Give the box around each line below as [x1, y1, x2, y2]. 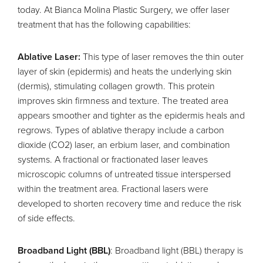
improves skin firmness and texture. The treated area [18, 94, 228, 107]
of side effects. [18, 211, 75, 225]
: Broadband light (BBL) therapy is [110, 244, 243, 257]
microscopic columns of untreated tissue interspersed [18, 167, 231, 181]
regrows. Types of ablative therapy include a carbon [18, 123, 224, 137]
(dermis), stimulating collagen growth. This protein [18, 79, 215, 93]
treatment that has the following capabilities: [18, 18, 191, 31]
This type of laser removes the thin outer [80, 50, 244, 63]
